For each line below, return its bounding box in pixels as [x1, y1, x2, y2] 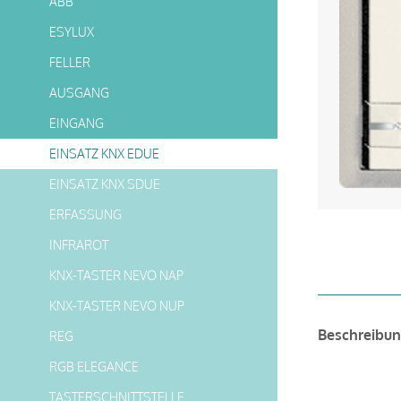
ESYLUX [49, 24, 94, 39]
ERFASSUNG [49, 207, 122, 222]
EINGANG [49, 115, 104, 131]
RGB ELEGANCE [49, 359, 139, 374]
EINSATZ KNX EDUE [49, 146, 159, 161]
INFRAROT [49, 237, 108, 252]
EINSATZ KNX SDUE [49, 176, 160, 192]
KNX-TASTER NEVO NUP [49, 298, 184, 313]
